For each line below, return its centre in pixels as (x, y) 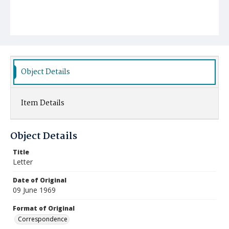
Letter (23, 162)
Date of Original (40, 180)
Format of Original (44, 208)
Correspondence (43, 219)
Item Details (43, 103)
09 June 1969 (34, 190)
